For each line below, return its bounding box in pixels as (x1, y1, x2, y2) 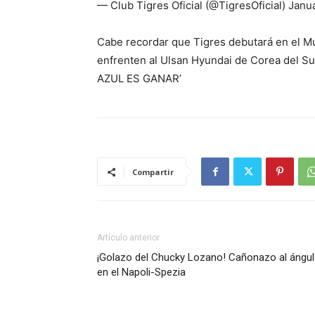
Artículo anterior (97, 233, 160, 243)
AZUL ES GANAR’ (97, 72, 181, 85)
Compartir (132, 167, 174, 177)
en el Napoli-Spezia (97, 266, 186, 278)
